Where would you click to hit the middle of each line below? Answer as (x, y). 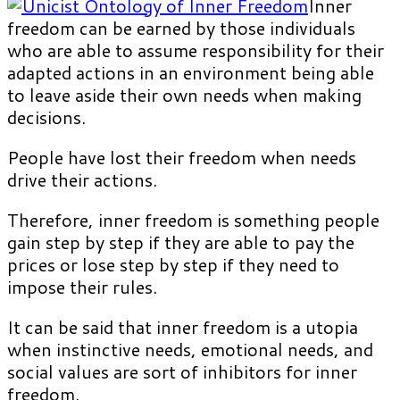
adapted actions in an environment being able (191, 72)
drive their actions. (82, 179)
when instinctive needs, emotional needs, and (190, 349)
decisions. (46, 117)
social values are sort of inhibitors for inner (182, 371)
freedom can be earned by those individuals (181, 27)
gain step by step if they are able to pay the (181, 242)
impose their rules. (82, 286)
